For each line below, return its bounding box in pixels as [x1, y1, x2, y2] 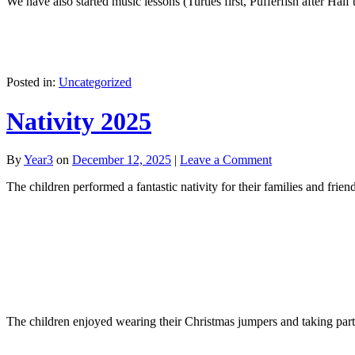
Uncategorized [59, 75, 132, 90]
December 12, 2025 [72, 153, 171, 167]
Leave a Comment [180, 153, 272, 167]
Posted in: [6, 75, 59, 90]
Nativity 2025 [6, 106, 151, 136]
